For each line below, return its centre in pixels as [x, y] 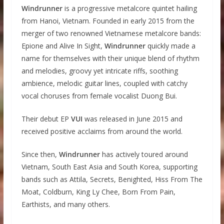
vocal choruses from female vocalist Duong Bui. [99, 96]
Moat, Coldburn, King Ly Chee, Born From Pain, [98, 192]
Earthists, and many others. [65, 204]
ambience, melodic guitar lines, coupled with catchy [104, 83]
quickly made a [170, 46]
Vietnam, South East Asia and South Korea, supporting [109, 167]
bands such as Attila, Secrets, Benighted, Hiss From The [112, 179]
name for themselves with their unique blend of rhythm [110, 58]
